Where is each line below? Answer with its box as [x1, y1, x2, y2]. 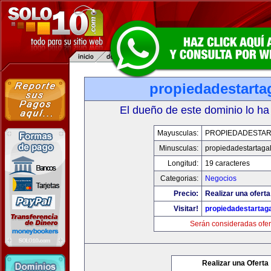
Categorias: [160, 174, 198, 183]
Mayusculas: [157, 129, 198, 137]
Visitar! [174, 204, 198, 213]
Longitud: [168, 159, 198, 168]
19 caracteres [205, 159, 250, 168]
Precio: [174, 189, 198, 198]
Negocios [205, 174, 237, 183]
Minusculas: [159, 144, 198, 152]
